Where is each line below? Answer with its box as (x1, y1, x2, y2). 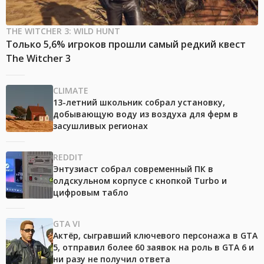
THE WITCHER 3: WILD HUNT (6, 25, 120, 37)
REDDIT (53, 151, 83, 163)
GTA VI (53, 217, 80, 229)
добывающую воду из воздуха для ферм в (53, 108, 238, 120)
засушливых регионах (53, 120, 148, 131)
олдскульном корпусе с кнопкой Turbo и (53, 174, 227, 186)
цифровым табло (53, 186, 128, 198)
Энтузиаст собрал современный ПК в (53, 163, 213, 174)
